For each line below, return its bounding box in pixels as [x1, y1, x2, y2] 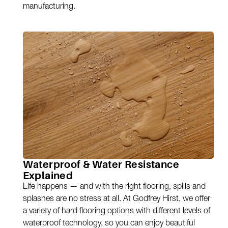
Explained [22, 169, 73, 182]
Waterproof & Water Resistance [22, 158, 180, 171]
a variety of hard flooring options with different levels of [22, 208, 210, 216]
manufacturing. [22, 3, 75, 12]
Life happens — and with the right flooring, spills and [22, 183, 206, 192]
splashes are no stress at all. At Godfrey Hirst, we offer [22, 195, 210, 204]
